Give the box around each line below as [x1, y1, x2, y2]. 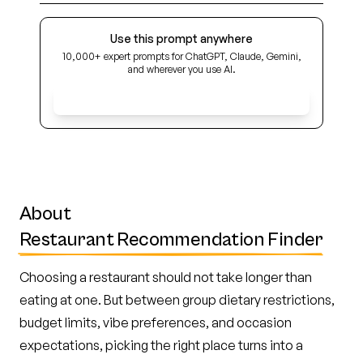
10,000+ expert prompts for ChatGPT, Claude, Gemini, [62, 50, 301, 62]
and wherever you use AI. [127, 63, 236, 75]
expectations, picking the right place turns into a [19, 337, 303, 353]
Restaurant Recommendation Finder [19, 228, 323, 251]
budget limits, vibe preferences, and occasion [19, 314, 292, 331]
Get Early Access [144, 93, 238, 107]
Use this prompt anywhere [110, 32, 253, 45]
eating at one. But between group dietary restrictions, [19, 292, 335, 308]
